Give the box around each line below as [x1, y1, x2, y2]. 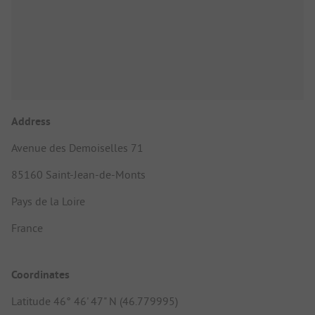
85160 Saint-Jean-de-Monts [11, 167, 146, 182]
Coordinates [11, 266, 70, 282]
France [11, 221, 43, 236]
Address [11, 114, 51, 129]
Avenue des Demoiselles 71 [11, 141, 143, 155]
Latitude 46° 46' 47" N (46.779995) [11, 293, 178, 308]
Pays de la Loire [11, 194, 85, 209]
